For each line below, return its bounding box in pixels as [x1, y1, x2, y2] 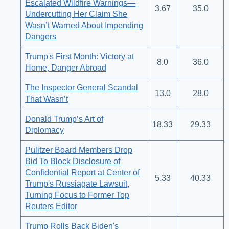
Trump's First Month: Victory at [25, 52, 134, 61]
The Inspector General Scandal [25, 83, 138, 93]
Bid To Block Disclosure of [25, 157, 120, 166]
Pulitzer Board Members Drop [25, 146, 132, 155]
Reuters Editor [25, 202, 77, 211]
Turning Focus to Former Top [25, 191, 129, 200]
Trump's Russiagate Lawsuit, [25, 179, 129, 189]
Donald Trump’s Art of [25, 114, 103, 124]
